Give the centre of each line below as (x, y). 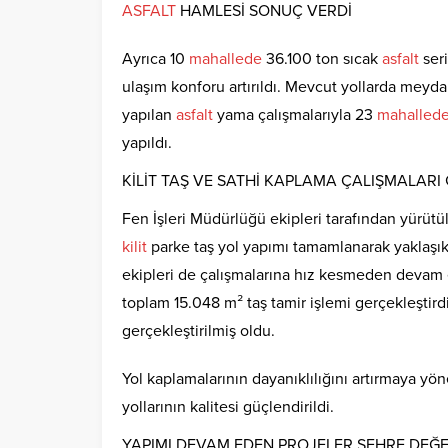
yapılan (149, 115)
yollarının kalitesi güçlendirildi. (228, 407)
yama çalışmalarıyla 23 (295, 115)
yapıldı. (147, 143)
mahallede (225, 59)
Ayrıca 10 (155, 59)
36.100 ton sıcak (322, 59)
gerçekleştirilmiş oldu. (198, 331)
